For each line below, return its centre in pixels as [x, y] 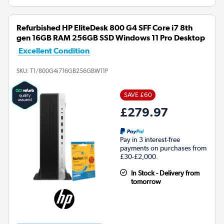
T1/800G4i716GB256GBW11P [69, 71]
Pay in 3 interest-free [150, 140]
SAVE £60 [138, 95]
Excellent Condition [54, 51]
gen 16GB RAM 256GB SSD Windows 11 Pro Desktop [111, 38]
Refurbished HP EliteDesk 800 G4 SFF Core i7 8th [104, 28]
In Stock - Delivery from [165, 173]
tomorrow [146, 182]
